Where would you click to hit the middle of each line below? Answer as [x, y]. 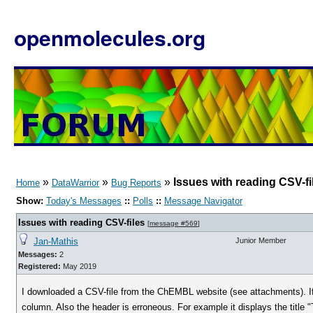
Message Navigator [203, 201]
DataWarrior [75, 183]
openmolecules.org [110, 37]
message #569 [174, 223]
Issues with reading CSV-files [81, 223]
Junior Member [261, 240]
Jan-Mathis [56, 241]
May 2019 [79, 266]
